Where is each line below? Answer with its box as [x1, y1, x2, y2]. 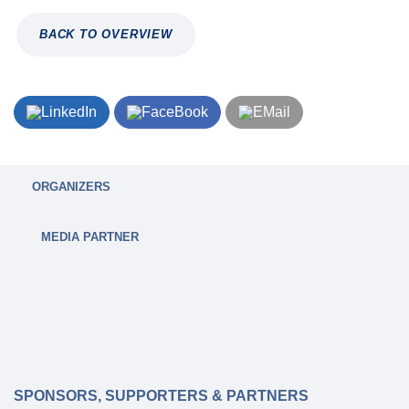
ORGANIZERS [32, 180, 110, 194]
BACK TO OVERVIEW [39, 27, 173, 42]
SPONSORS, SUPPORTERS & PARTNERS [14, 388, 309, 404]
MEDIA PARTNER [41, 230, 139, 245]
